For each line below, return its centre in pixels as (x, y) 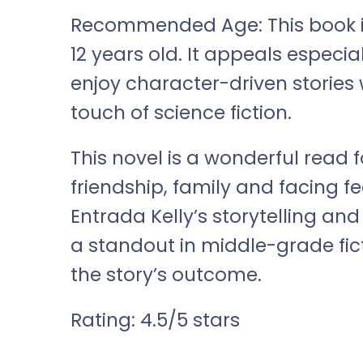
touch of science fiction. (181, 112)
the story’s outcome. (166, 274)
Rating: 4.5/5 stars (155, 320)
